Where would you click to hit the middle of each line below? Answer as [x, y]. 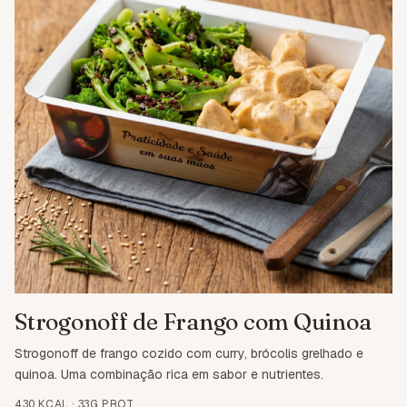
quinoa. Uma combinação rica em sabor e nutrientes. [169, 375]
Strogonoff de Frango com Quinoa [193, 322]
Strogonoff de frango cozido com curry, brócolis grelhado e [189, 354]
